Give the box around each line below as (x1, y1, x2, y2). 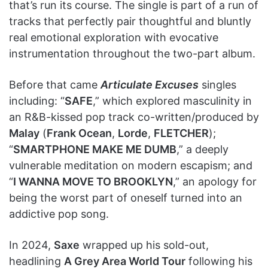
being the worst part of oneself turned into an (9, 191, 242, 204)
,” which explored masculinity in (93, 94, 252, 107)
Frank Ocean (47, 126, 112, 139)
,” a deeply (176, 142, 229, 156)
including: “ (9, 94, 65, 107)
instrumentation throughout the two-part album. (9, 47, 255, 60)
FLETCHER (154, 126, 209, 139)
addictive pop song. (9, 207, 109, 220)
